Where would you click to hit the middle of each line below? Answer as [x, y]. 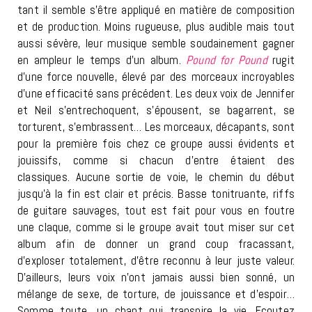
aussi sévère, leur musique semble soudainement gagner [156, 44]
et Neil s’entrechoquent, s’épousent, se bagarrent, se [156, 110]
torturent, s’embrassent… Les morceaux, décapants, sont [156, 127]
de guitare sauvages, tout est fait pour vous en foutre [156, 211]
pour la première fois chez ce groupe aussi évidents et [156, 144]
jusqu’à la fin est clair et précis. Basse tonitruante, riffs [156, 194]
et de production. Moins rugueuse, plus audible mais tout [156, 27]
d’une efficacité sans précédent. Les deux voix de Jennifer [156, 94]
